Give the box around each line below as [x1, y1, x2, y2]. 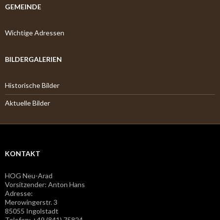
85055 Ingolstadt [5, 207, 58, 215]
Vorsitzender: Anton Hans [5, 180, 85, 189]
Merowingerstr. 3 [5, 198, 57, 206]
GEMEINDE [5, 2, 41, 11]
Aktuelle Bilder [5, 99, 50, 107]
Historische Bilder [5, 81, 59, 89]
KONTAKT [5, 149, 40, 158]
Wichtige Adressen [5, 28, 64, 37]
